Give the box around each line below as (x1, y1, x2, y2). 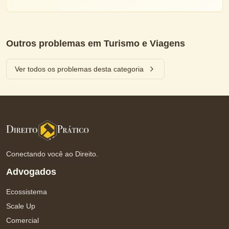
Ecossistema (6, 188, 47, 196)
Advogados (6, 167, 56, 177)
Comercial (6, 216, 39, 224)
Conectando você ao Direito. (6, 150, 98, 158)
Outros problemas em (6, 38, 104, 49)
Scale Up (6, 202, 35, 210)
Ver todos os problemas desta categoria (15, 65, 144, 73)
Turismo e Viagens (104, 38, 185, 49)
